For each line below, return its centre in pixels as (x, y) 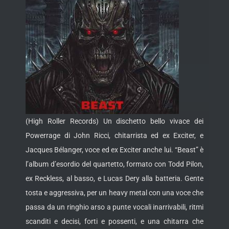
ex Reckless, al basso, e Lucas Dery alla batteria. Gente (114, 179)
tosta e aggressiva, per (62, 193)
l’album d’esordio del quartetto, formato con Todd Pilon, (114, 164)
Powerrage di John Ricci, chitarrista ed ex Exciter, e (114, 136)
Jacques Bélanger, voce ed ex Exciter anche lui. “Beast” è (114, 150)
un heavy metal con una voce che (151, 193)
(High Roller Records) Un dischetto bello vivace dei (114, 121)
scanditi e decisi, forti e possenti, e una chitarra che (114, 222)
